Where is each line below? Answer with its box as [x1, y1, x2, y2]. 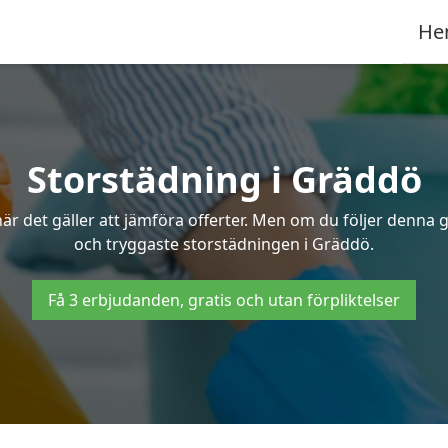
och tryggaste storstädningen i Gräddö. [74, 233, 374, 255]
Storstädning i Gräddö [26, 155, 422, 204]
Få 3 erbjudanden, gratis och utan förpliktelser [48, 289, 400, 311]
